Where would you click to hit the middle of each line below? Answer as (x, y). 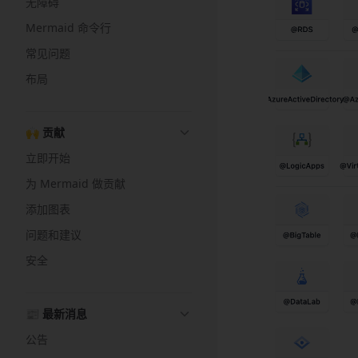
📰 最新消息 (56, 314)
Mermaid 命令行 (68, 28)
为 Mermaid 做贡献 (76, 183)
